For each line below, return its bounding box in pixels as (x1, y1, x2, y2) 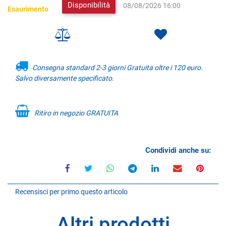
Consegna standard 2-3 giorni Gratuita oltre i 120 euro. (31, 63, 203, 72)
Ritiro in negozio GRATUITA (33, 108, 118, 117)
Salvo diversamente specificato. (15, 74, 114, 82)
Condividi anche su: (145, 145, 211, 155)
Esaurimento (8, 5, 48, 13)
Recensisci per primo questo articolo (15, 187, 128, 196)
